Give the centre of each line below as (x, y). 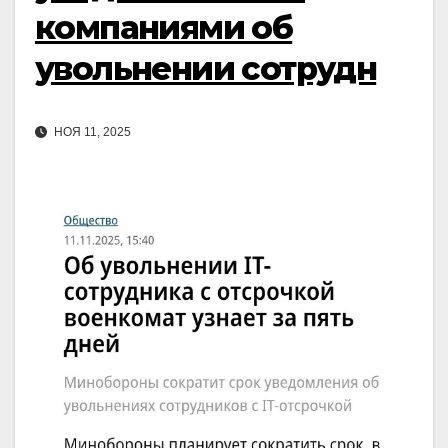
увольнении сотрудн (206, 68)
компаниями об (164, 27)
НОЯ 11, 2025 (91, 132)
